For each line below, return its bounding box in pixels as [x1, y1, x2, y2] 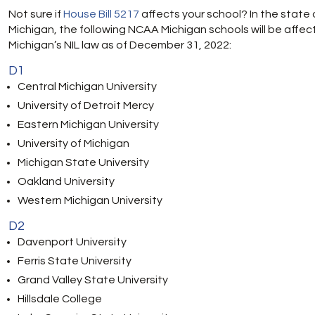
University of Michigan [18, 138, 129, 149]
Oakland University [18, 176, 115, 187]
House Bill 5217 [63, 8, 139, 20]
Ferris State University [18, 255, 131, 266]
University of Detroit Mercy [18, 100, 154, 111]
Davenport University [18, 236, 127, 247]
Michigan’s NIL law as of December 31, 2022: [8, 39, 231, 51]
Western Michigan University [18, 195, 162, 206]
